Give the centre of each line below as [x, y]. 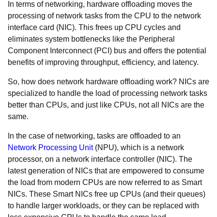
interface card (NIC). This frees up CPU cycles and [94, 27]
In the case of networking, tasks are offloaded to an [94, 136]
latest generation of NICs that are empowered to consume [106, 171]
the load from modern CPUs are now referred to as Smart [105, 182]
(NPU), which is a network [139, 147]
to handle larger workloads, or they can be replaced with [103, 206]
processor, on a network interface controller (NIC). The [100, 159]
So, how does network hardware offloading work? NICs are [108, 82]
